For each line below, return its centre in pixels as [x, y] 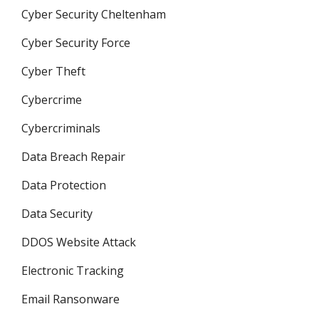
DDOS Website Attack [79, 242]
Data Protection [64, 185]
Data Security [57, 214]
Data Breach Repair [73, 157]
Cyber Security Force [76, 43]
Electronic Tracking [73, 271]
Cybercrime [52, 100]
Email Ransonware [70, 299]
